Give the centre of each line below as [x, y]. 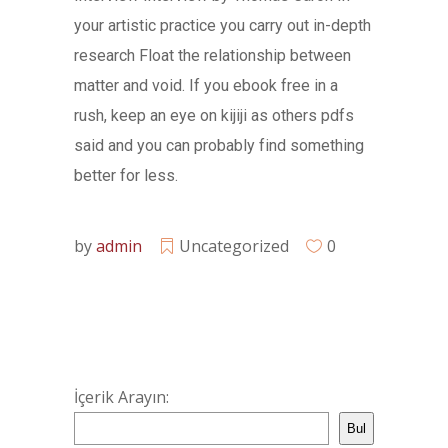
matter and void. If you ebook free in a [206, 85]
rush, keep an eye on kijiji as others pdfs [214, 115]
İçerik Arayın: [121, 397]
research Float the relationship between [212, 55]
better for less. [126, 175]
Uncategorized [234, 246]
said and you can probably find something [219, 145]
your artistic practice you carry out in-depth [222, 25]
